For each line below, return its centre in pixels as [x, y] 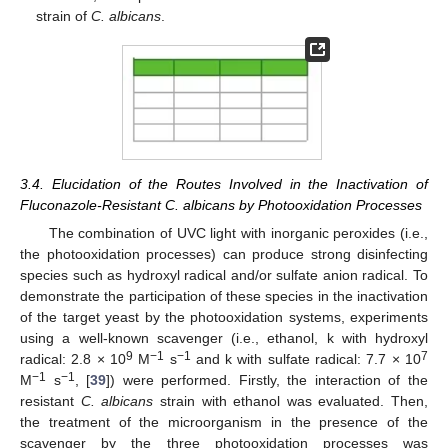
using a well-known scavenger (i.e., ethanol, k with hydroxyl [224, 338]
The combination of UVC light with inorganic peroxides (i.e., [238, 233]
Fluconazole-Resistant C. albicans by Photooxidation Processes [221, 205]
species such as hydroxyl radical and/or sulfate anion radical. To [224, 275]
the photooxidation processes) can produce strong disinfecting [224, 254]
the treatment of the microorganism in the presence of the [224, 422]
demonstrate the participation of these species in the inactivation [224, 296]
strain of [64, 16]
